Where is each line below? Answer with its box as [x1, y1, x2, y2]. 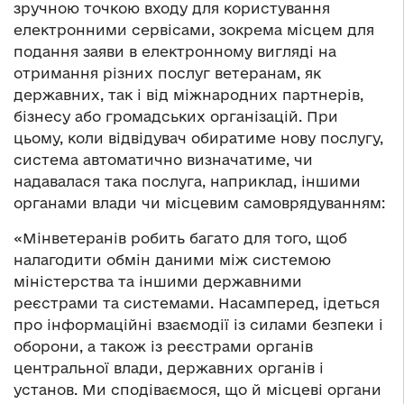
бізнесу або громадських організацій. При [14, 107, 338, 124]
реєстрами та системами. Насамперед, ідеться [14, 294, 380, 311]
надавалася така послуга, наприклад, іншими [14, 172, 361, 189]
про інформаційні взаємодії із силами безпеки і [14, 316, 383, 333]
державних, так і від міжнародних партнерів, [14, 86, 363, 103]
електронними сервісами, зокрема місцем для [14, 21, 374, 38]
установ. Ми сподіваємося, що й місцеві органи [14, 381, 381, 398]
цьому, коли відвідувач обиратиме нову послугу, [14, 129, 383, 146]
